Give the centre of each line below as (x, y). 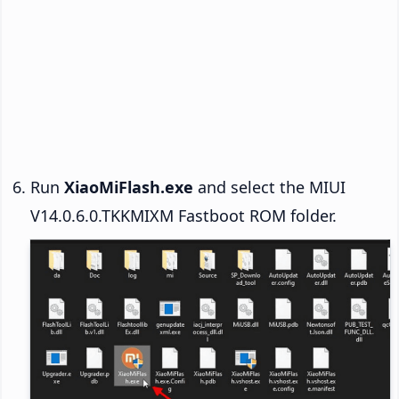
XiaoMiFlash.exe (129, 187)
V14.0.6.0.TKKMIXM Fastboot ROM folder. (183, 216)
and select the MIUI (269, 187)
